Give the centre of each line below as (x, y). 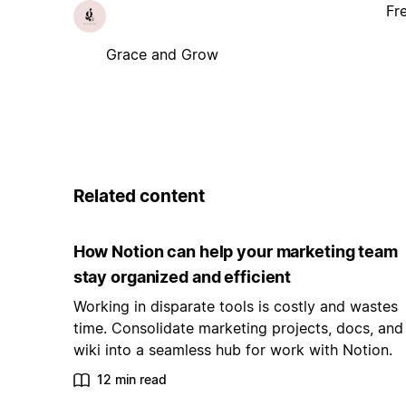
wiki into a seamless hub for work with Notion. (232, 350)
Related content (139, 196)
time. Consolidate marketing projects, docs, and (238, 329)
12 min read (131, 380)
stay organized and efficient (182, 277)
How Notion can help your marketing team (235, 252)
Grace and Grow (162, 54)
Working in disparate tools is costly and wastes (235, 307)
